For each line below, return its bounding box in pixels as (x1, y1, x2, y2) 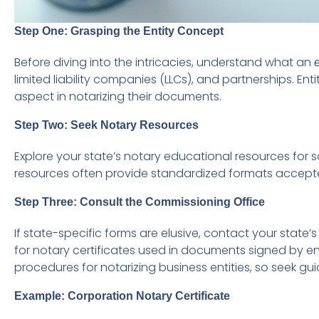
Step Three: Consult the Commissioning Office (14, 196, 265, 209)
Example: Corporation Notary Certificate (14, 290, 230, 303)
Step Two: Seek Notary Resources (14, 119, 199, 132)
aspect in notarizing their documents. (14, 88, 221, 105)
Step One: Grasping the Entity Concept (14, 25, 224, 38)
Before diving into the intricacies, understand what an (14, 54, 314, 71)
